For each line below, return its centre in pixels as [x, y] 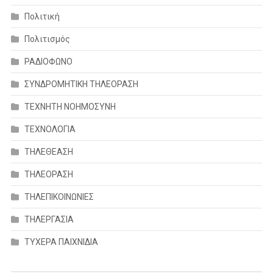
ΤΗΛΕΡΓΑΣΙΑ [49, 220]
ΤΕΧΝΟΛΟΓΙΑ [50, 129]
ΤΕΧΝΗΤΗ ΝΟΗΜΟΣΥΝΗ [70, 107]
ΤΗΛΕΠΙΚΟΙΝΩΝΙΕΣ [59, 197]
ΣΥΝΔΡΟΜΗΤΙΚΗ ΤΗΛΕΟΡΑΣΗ [81, 84]
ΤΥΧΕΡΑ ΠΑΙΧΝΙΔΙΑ [61, 242]
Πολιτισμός [47, 39]
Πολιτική [42, 17]
